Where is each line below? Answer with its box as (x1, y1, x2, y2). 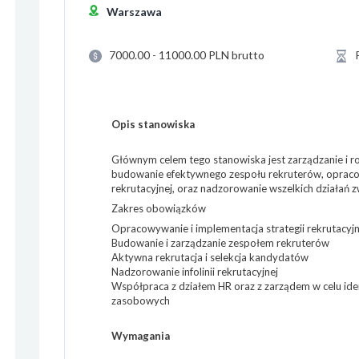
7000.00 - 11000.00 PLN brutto (109, 48, 264, 62)
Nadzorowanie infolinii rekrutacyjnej (111, 265, 278, 278)
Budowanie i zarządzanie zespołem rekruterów (111, 236, 329, 249)
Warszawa (107, 5, 162, 18)
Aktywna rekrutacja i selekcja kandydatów (111, 251, 309, 264)
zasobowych (111, 294, 170, 307)
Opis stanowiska (111, 118, 195, 131)
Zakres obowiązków (111, 202, 206, 215)
